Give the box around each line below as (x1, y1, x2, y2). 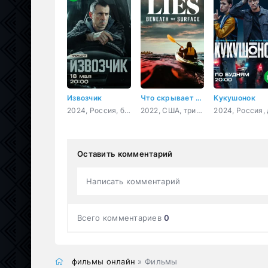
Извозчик (67, 93, 102, 102)
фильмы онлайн (71, 256, 136, 266)
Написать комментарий (86, 176, 181, 186)
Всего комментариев (77, 212, 165, 223)
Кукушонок (214, 93, 255, 102)
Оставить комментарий (77, 148, 173, 159)
